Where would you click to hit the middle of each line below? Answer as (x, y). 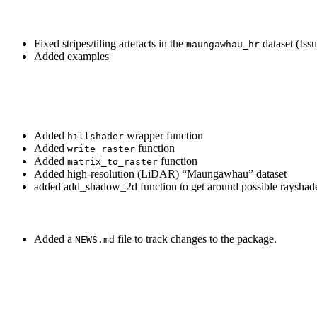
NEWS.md (95, 239)
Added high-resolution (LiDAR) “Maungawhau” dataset (160, 173)
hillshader (96, 136)
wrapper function (163, 135)
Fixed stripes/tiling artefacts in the (110, 44)
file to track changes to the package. (196, 238)
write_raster (101, 149)
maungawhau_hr (223, 45)
